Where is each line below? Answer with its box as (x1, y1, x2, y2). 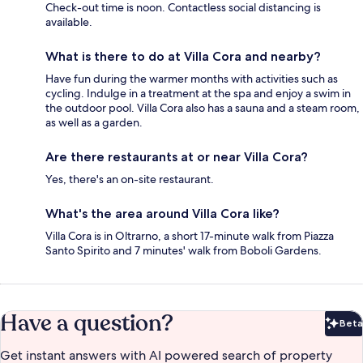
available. (45, 14, 92, 29)
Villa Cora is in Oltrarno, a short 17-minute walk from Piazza (45, 228, 334, 243)
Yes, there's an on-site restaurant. (45, 171, 214, 186)
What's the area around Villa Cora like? (45, 205, 280, 221)
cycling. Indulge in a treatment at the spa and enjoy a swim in (45, 85, 351, 100)
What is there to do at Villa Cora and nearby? (45, 48, 321, 64)
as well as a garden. (45, 114, 143, 130)
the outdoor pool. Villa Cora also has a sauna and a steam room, (45, 100, 360, 115)
